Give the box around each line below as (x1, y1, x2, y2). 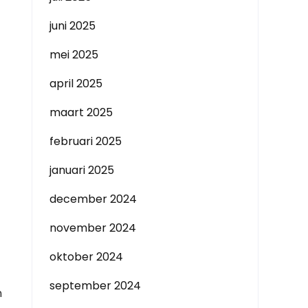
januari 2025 (49, 162, 114, 178)
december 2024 (49, 191, 137, 207)
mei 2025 (49, 47, 98, 63)
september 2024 (49, 278, 141, 294)
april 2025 (49, 76, 102, 91)
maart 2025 (49, 104, 113, 120)
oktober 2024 (49, 249, 123, 265)
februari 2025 (49, 133, 122, 149)
